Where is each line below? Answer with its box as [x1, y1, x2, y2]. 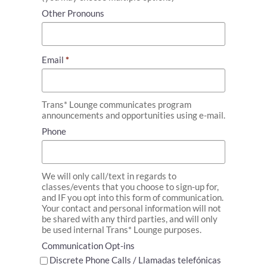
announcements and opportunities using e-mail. [41, 109, 225, 120]
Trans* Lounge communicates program [41, 98, 191, 110]
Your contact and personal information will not [41, 202, 221, 213]
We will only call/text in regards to [41, 170, 176, 181]
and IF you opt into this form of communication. [41, 191, 223, 203]
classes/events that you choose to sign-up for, [41, 181, 219, 192]
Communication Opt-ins [41, 240, 135, 251]
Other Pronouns [41, 7, 104, 18]
